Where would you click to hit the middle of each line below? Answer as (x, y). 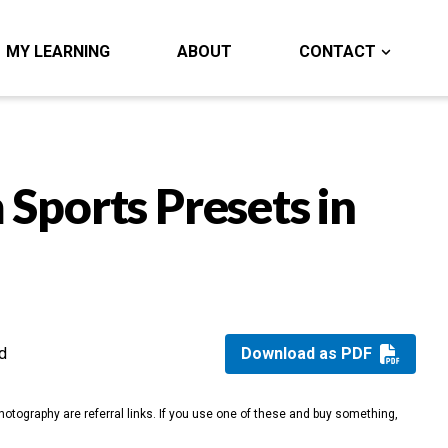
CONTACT (337, 51)
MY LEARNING (58, 51)
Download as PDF (306, 353)
